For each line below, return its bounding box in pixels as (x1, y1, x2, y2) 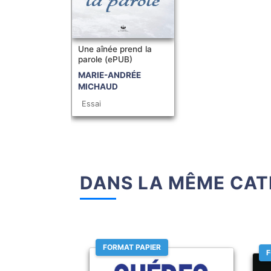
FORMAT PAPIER (103, 243, 161, 252)
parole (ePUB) (78, 54, 132, 64)
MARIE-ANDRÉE (78, 70, 141, 80)
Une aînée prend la (78, 44, 152, 54)
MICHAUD (78, 82, 118, 91)
